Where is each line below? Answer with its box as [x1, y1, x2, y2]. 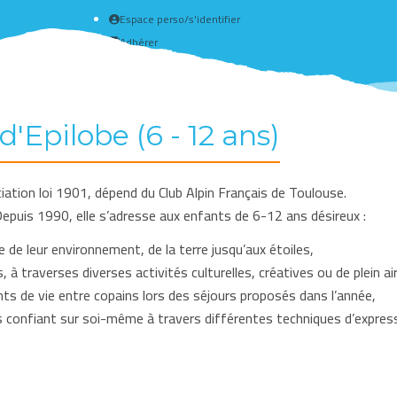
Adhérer [119, 32, 158, 52]
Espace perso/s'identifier [119, 9, 240, 29]
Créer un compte [121, 55, 203, 75]
